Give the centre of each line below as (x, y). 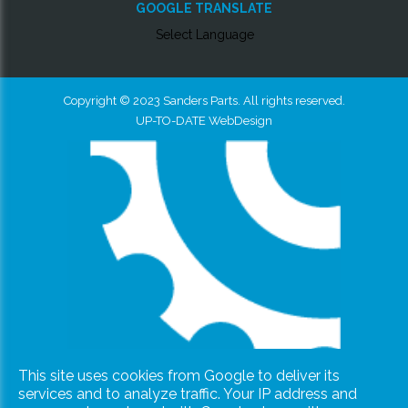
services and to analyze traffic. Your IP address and (188, 393)
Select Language (204, 35)
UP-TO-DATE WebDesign (204, 120)
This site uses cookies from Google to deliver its (179, 375)
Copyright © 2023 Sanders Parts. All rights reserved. (204, 100)
